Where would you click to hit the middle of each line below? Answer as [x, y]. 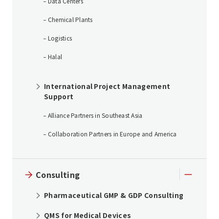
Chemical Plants [70, 20]
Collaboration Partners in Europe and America [112, 134]
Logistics [60, 38]
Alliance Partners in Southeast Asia [95, 115]
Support [59, 97]
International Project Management [107, 86]
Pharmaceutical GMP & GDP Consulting [114, 195]
